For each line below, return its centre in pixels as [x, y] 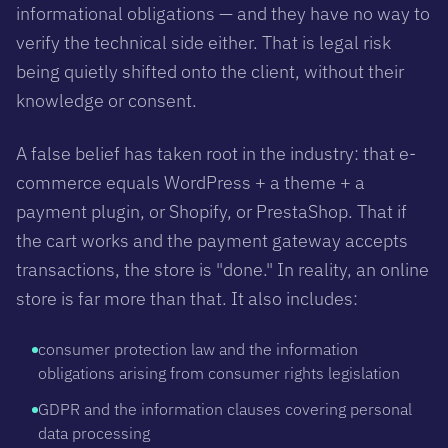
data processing [94, 432]
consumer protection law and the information [198, 348]
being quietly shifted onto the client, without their [210, 71]
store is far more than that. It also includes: [187, 298]
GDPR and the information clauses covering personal [225, 408]
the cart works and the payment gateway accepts [212, 240]
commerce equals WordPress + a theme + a [190, 182]
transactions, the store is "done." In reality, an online [222, 269]
